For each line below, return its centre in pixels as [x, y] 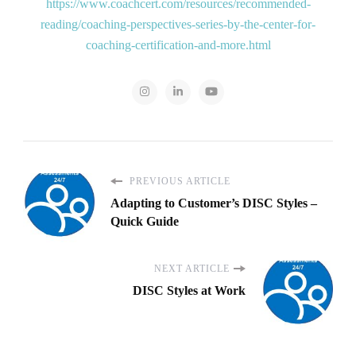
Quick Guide [145, 222]
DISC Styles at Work [189, 291]
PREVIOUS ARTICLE [178, 182]
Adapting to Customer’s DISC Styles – [214, 203]
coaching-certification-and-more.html [178, 45]
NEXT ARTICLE [192, 269]
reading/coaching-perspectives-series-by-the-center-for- [178, 25]
